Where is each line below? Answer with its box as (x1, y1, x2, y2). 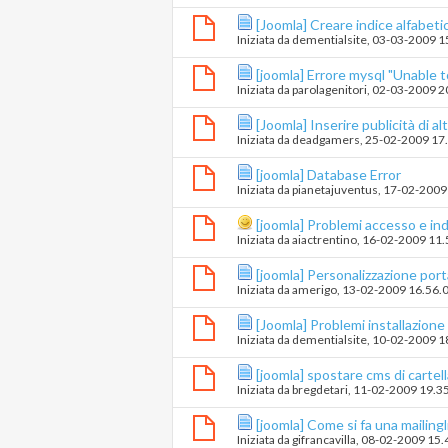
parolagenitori (292, 82, 367, 98)
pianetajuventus (292, 182, 378, 198)
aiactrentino (292, 232, 357, 248)
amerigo (292, 282, 337, 298)
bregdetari (292, 382, 348, 398)
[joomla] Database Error (256, 166, 401, 184)
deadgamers (292, 132, 360, 148)
